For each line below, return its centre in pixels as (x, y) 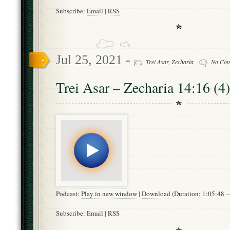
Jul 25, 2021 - (95, 60)
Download (156, 193)
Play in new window (109, 193)
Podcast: (69, 193)
